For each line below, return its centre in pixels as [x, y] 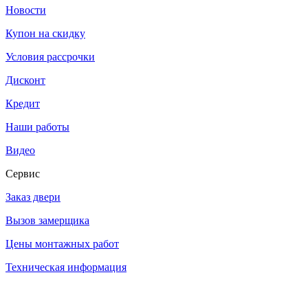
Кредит [23, 103]
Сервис [23, 173]
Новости [26, 10]
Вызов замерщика [47, 220]
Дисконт [25, 80]
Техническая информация [66, 267]
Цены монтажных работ [62, 243]
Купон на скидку [45, 33]
